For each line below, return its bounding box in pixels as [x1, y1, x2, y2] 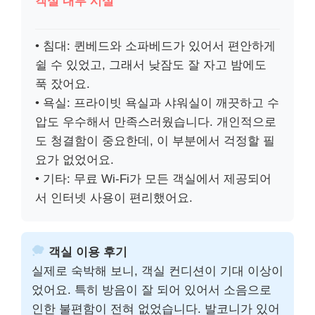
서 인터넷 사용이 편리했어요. [35, 191, 193, 205]
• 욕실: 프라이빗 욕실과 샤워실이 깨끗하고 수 [35, 96, 279, 110]
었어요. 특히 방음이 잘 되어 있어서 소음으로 [32, 283, 271, 297]
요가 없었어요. [35, 153, 114, 167]
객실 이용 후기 [45, 245, 128, 259]
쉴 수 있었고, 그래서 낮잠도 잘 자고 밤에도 [35, 58, 266, 72]
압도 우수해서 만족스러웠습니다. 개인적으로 [35, 115, 276, 129]
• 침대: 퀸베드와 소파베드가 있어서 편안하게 [35, 39, 276, 53]
